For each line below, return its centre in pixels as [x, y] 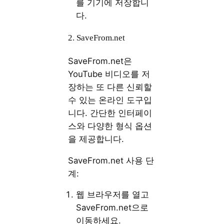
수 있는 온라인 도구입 [110, 100]
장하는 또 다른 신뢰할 [110, 87]
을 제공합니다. [96, 139]
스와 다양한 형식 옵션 [110, 126]
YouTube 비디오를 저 [109, 74]
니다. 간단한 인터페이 [110, 113]
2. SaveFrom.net [97, 38]
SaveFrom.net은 [100, 61]
